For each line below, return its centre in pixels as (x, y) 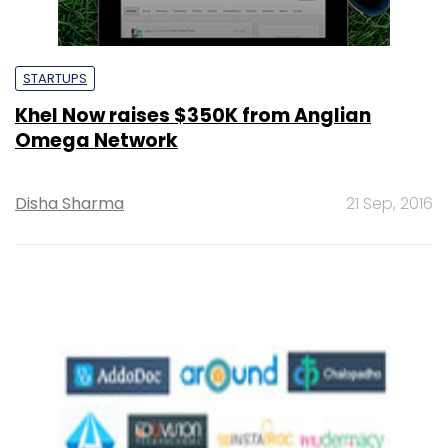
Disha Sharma (69, 203)
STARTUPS (55, 78)
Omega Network (96, 140)
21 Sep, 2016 (389, 203)
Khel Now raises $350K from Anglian (193, 115)
